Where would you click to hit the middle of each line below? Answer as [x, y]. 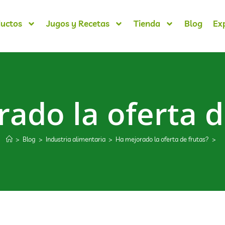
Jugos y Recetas [78, 24]
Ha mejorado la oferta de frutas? [162, 139]
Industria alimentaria [76, 139]
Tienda [147, 24]
